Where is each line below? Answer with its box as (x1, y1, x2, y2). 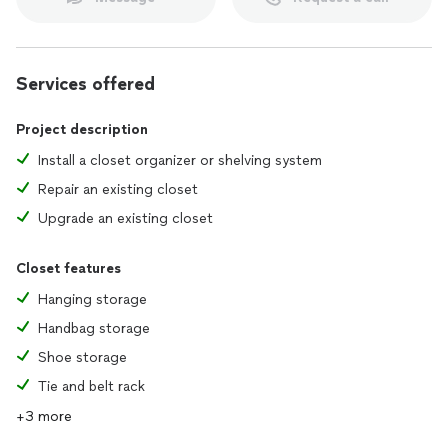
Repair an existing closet (38, 181, 198, 198)
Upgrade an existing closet (38, 210, 213, 227)
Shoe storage (38, 349, 127, 366)
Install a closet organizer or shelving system (38, 152, 322, 169)
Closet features (16, 260, 121, 277)
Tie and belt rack (38, 378, 145, 395)
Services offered (16, 73, 155, 95)
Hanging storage (38, 291, 147, 308)
